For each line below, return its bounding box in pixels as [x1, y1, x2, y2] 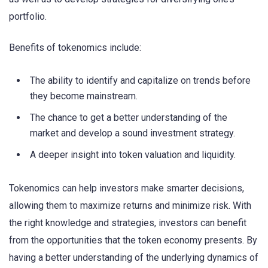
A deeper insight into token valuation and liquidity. [30, 148, 236, 160]
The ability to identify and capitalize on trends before [30, 74, 251, 86]
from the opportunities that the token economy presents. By [9, 234, 257, 246]
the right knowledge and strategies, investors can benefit [9, 217, 246, 229]
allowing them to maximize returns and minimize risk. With [9, 200, 251, 212]
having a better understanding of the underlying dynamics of [9, 252, 258, 264]
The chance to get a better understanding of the [30, 111, 227, 123]
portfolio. [9, 10, 47, 22]
